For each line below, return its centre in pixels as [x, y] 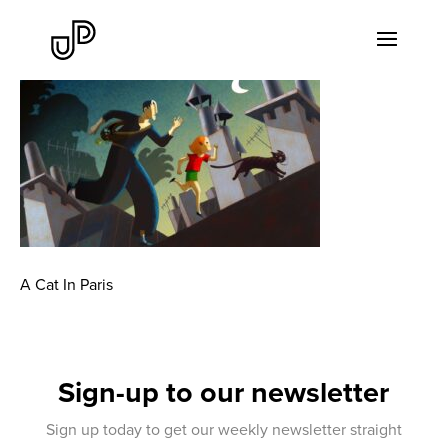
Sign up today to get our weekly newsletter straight [223, 429]
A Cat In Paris [66, 284]
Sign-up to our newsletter [224, 392]
